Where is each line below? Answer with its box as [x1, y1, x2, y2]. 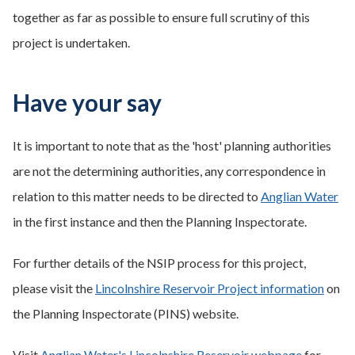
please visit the [13, 281, 95, 296]
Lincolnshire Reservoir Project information [95, 281, 324, 296]
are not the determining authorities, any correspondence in [13, 163, 326, 178]
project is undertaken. [13, 35, 130, 50]
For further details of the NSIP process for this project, [13, 255, 306, 270]
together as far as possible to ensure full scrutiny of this [13, 10, 310, 25]
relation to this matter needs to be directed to [13, 189, 261, 204]
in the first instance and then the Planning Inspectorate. [13, 214, 307, 229]
